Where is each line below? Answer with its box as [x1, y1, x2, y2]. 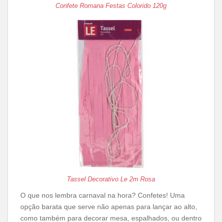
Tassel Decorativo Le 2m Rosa [67, 175, 155, 183]
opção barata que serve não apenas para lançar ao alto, [20, 203, 197, 211]
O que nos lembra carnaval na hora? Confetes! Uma [20, 191, 185, 199]
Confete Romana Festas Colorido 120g [55, 2, 166, 9]
